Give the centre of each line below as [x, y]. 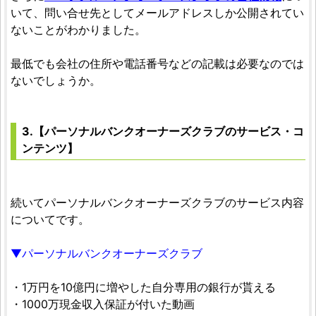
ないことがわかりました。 [78, 30]
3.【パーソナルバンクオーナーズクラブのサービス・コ [163, 132]
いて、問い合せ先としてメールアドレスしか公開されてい [157, 13]
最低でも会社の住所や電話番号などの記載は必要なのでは [157, 64]
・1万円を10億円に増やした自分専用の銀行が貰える [143, 287]
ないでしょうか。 [56, 81]
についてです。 [50, 220]
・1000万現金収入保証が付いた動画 [103, 304]
